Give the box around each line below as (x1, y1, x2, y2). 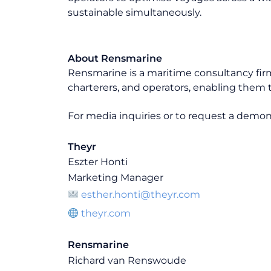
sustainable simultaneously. (68, 6, 201, 18)
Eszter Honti (68, 156, 128, 168)
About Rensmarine (68, 53, 162, 65)
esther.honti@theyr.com (81, 189, 201, 201)
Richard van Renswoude (68, 254, 186, 266)
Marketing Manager (68, 171, 163, 183)
